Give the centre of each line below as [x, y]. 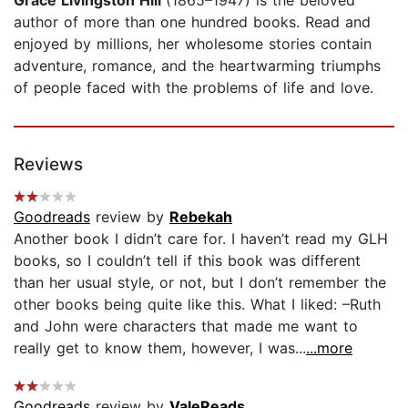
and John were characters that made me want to [186, 326]
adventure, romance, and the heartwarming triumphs [197, 65]
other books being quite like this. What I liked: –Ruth [197, 304]
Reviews [48, 164]
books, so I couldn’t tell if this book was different [187, 260]
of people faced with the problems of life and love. [194, 87]
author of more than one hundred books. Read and [192, 21]
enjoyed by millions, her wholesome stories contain [193, 43]
